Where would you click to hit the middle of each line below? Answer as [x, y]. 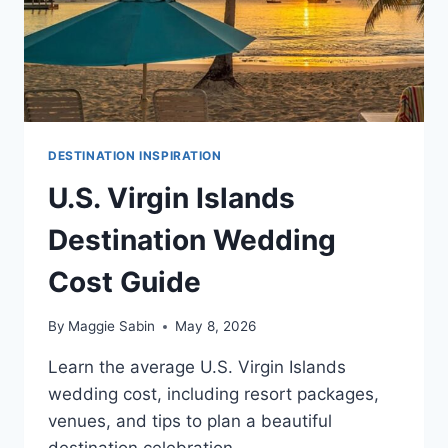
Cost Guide [124, 281]
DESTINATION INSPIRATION [135, 155]
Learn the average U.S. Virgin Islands [197, 367]
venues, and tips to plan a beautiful [190, 421]
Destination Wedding [192, 239]
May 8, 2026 [216, 326]
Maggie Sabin [112, 326]
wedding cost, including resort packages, [213, 394]
